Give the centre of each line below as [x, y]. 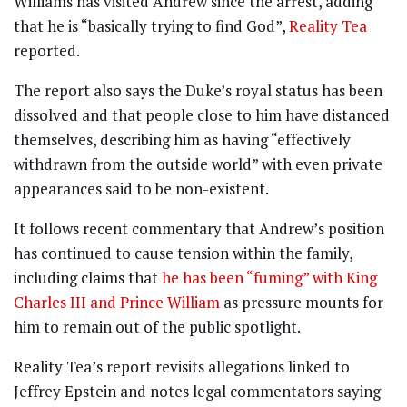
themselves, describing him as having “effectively [182, 140]
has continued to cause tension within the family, [183, 253]
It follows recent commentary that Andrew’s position [199, 229]
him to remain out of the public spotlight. [157, 327]
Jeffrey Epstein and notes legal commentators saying [197, 392]
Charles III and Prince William [117, 303]
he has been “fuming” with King [269, 278]
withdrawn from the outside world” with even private [198, 164]
